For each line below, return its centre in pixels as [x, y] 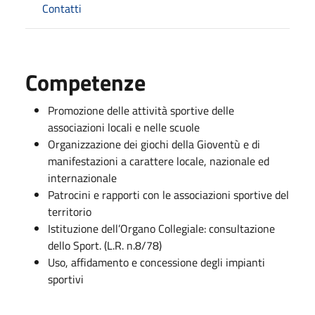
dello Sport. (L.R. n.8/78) [105, 245]
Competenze [85, 82]
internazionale [82, 178]
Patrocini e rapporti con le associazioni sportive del [168, 194]
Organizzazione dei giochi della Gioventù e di [154, 144]
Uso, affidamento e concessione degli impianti [156, 262]
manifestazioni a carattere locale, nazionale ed [159, 161]
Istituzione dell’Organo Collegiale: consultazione [161, 228]
